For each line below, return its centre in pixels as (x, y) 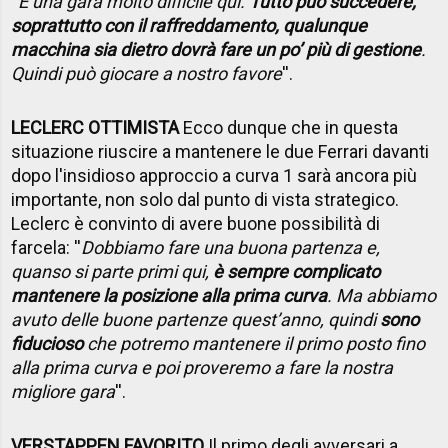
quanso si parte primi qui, (112, 272)
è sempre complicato (297, 272)
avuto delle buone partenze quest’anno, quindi (196, 320)
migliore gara (63, 392)
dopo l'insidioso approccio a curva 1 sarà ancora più (214, 176)
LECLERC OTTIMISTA (95, 128)
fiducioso (47, 344)
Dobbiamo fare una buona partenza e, (231, 248)
